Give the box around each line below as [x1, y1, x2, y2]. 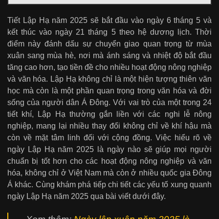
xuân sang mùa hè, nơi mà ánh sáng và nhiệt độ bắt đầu [7, 51, 212, 60]
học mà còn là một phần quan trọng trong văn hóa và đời [7, 87, 212, 95]
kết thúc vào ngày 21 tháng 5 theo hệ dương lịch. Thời [7, 28, 212, 37]
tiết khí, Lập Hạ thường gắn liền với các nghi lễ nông [7, 110, 212, 119]
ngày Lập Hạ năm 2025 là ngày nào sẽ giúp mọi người [7, 145, 212, 154]
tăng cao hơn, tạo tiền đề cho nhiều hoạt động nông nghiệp [7, 63, 212, 72]
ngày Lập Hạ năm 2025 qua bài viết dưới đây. [7, 192, 166, 201]
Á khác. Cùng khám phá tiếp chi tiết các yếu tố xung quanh [7, 180, 212, 189]
